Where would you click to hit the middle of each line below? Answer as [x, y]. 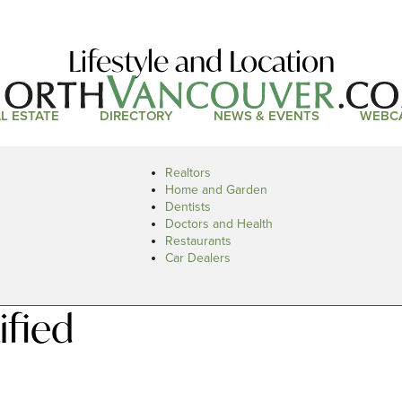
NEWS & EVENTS [266, 116]
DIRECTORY [136, 116]
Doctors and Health [219, 224]
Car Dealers [198, 258]
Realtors [188, 173]
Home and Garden [216, 190]
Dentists [188, 207]
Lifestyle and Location [201, 61]
